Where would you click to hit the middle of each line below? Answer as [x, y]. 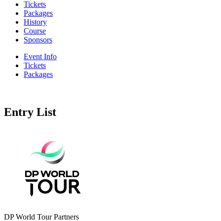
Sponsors [38, 39]
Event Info [40, 56]
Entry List [30, 112]
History [35, 22]
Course [35, 31]
